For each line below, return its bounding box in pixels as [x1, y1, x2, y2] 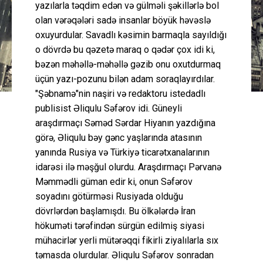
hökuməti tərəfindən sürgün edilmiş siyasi [35, 220, 204, 231]
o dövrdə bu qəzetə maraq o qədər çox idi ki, [35, 43, 215, 55]
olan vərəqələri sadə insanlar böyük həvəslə [35, 14, 211, 26]
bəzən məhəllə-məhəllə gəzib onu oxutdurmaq [35, 58, 221, 70]
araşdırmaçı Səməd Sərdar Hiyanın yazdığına [35, 117, 215, 129]
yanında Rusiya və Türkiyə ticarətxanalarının [35, 146, 210, 158]
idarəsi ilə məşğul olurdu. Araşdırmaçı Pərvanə [35, 161, 221, 173]
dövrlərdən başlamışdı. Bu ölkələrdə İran [35, 205, 195, 217]
